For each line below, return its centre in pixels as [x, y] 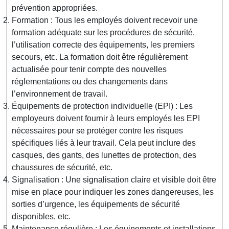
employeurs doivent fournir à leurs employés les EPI [106, 119]
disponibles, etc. [41, 217]
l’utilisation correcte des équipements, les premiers [103, 45]
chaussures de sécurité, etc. [62, 168]
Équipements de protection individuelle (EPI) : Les [102, 106]
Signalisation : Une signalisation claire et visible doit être [114, 180]
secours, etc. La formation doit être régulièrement [100, 57]
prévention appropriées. [55, 8]
